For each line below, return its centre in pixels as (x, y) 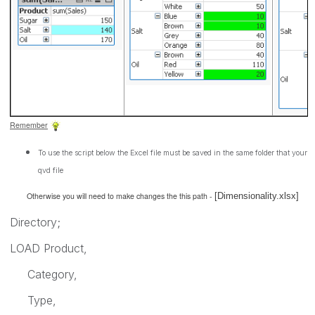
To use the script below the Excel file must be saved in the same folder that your (173, 153)
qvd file (51, 170)
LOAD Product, (49, 248)
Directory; (35, 222)
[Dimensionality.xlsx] (257, 196)
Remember (29, 124)
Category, (44, 274)
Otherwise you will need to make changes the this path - (112, 196)
